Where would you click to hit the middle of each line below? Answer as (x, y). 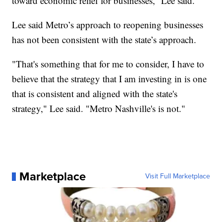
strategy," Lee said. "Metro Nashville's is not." (99, 109)
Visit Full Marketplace (177, 176)
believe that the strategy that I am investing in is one (110, 79)
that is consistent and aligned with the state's (95, 94)
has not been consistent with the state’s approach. (104, 40)
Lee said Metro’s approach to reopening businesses (108, 25)
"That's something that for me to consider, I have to (108, 64)
